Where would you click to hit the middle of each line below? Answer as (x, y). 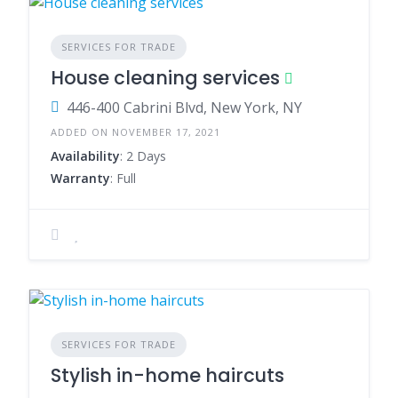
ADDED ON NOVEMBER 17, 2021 (135, 132)
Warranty (80, 178)
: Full (123, 178)
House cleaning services (165, 78)
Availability (85, 156)
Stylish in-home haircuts (167, 375)
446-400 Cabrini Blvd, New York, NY (184, 107)
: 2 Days (143, 156)
